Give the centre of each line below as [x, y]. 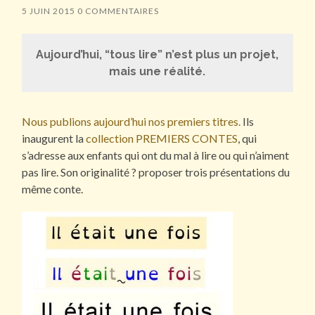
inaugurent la [54, 139]
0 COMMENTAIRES [118, 11]
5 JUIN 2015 [49, 11]
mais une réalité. [157, 71]
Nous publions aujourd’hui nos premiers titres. [131, 122]
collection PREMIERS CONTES [162, 139]
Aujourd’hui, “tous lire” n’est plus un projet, [157, 54]
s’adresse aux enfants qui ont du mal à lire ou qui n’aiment [156, 155]
